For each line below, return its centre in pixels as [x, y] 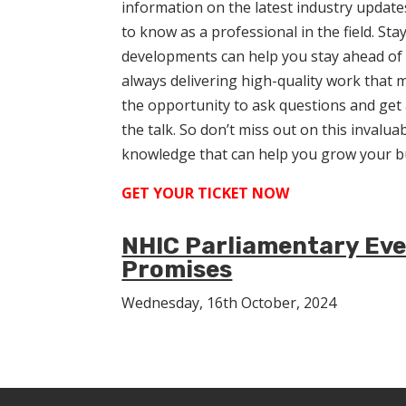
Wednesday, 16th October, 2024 [229, 302]
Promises [177, 269]
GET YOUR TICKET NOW [206, 193]
